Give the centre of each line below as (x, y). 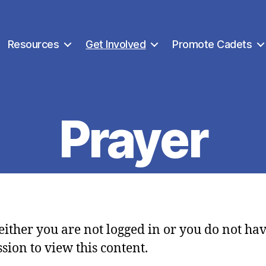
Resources (33, 44)
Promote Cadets (212, 44)
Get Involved (116, 44)
